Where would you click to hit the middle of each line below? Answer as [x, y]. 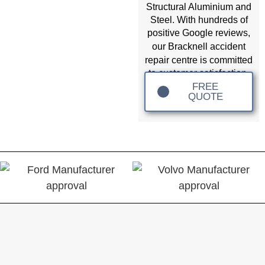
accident [228, 46]
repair [157, 60]
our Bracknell [181, 47]
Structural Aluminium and [199, 7]
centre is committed [211, 60]
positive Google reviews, [199, 33]
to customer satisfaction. [199, 73]
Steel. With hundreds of [199, 20]
